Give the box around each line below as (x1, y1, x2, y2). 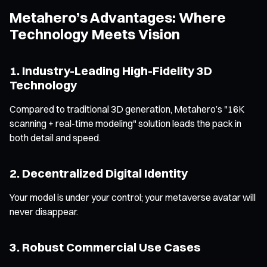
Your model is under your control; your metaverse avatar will (10, 191, 256, 203)
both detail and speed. (10, 131, 101, 144)
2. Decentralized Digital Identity (10, 165, 188, 181)
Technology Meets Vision (10, 24, 180, 43)
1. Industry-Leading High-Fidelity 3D (10, 63, 212, 78)
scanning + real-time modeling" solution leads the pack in (10, 117, 241, 129)
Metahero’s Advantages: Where (10, 8, 226, 26)
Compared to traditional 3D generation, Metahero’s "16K (10, 103, 244, 115)
